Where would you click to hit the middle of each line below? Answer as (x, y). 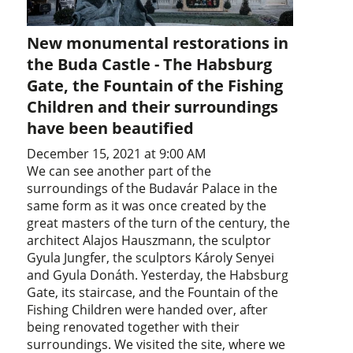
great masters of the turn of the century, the (159, 223)
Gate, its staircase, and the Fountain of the (153, 293)
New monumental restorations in (158, 43)
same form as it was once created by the (147, 206)
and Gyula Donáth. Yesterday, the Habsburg (158, 275)
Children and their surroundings (153, 107)
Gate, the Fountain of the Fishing (155, 86)
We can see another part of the (119, 171)
